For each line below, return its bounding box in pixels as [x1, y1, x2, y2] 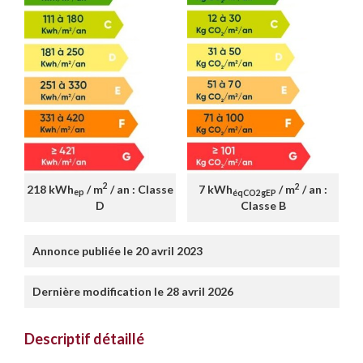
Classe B [240, 199, 286, 213]
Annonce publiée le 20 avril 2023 [32, 244, 203, 258]
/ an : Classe [108, 181, 173, 196]
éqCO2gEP [233, 187, 276, 198]
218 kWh [27, 181, 74, 196]
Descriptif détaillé [24, 330, 144, 348]
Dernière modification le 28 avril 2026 [32, 284, 233, 299]
